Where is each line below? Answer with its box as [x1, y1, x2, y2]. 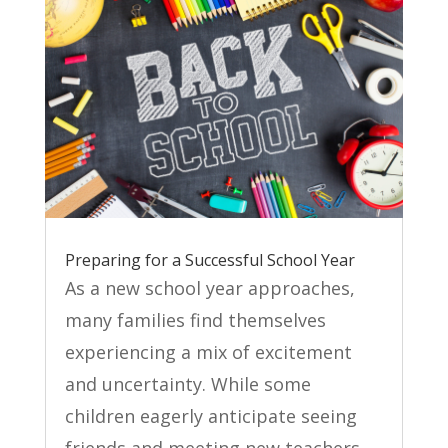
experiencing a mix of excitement [64, 340, 352, 365]
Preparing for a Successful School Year [64, 249, 355, 272]
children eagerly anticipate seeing [64, 404, 357, 429]
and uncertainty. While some [64, 372, 311, 397]
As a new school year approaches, [64, 276, 355, 301]
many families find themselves [64, 308, 326, 333]
